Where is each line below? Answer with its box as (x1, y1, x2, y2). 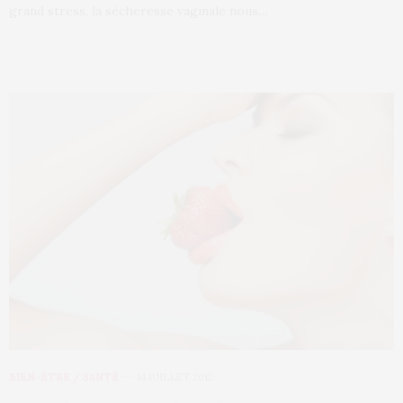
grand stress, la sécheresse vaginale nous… (9, 2, 268, 19)
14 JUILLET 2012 (137, 370, 213, 383)
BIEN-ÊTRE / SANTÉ (9, 370, 119, 383)
